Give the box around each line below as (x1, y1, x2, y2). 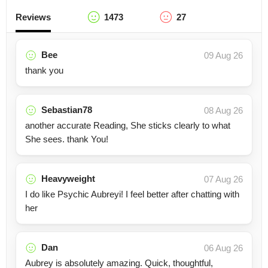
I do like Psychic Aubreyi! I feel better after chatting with (25, 189, 239, 199)
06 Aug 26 (204, 243, 243, 253)
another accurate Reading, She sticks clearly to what (25, 120, 230, 130)
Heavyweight (41, 173, 95, 184)
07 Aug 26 (204, 174, 243, 184)
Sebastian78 (41, 105, 92, 115)
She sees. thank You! (25, 134, 108, 144)
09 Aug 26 (204, 50, 243, 60)
